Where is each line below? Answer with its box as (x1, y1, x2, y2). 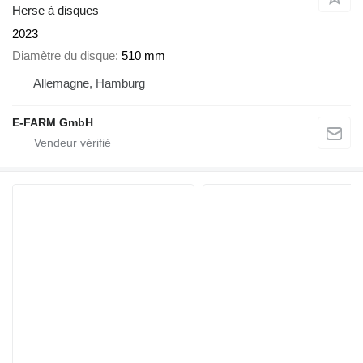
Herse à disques (12, 3, 99, 18)
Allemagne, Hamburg (33, 75, 145, 90)
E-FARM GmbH (12, 115, 93, 129)
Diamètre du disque (12, 48, 115, 62)
